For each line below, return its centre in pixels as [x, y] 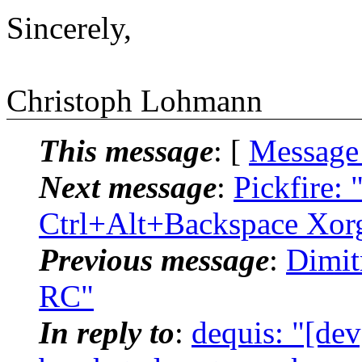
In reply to [107, 332]
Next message [128, 187]
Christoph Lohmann [135, 100]
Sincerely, [69, 27]
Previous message [154, 259]
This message [126, 150]
